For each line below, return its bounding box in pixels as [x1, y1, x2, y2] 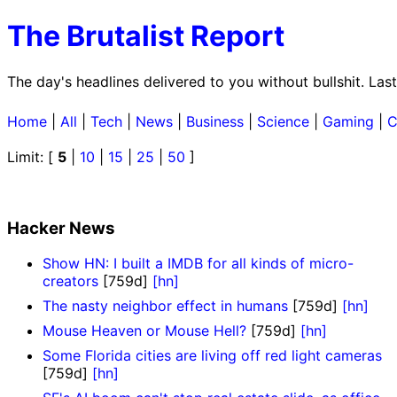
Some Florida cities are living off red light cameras [43, 346, 382, 365]
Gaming [323, 112, 374, 130]
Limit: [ [7, 147, 58, 166]
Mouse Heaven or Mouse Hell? [43, 322, 246, 340]
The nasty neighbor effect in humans [43, 297, 288, 315]
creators [43, 272, 98, 291]
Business [186, 112, 244, 130]
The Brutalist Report [7, 19, 284, 54]
